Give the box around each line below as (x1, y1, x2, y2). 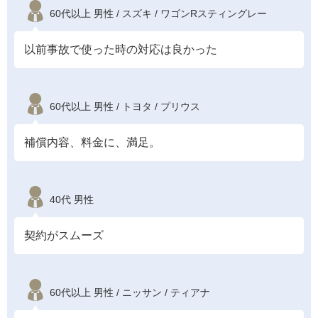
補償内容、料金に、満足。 (24, 136, 160, 148)
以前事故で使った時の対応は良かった (24, 43, 217, 55)
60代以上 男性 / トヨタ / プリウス (50, 100, 200, 112)
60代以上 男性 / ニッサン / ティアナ (50, 286, 210, 298)
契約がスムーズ (24, 229, 104, 241)
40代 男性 (50, 193, 94, 205)
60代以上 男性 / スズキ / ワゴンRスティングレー (50, 7, 267, 19)
